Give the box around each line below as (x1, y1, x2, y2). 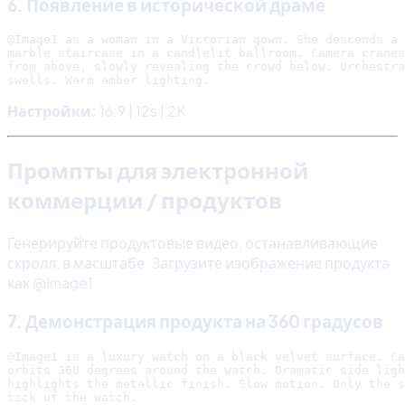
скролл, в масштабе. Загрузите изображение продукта (7, 253, 390, 273)
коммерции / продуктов (7, 186, 282, 214)
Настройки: (7, 101, 97, 121)
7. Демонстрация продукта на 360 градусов (7, 310, 383, 332)
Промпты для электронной (7, 156, 308, 184)
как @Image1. (7, 273, 98, 293)
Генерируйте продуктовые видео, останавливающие (7, 233, 378, 253)
